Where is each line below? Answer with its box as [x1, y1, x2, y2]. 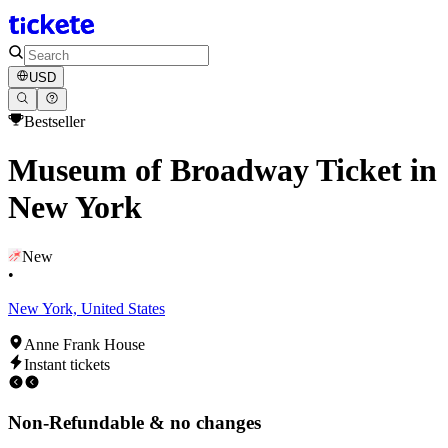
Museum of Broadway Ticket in [8, 152, 437, 189]
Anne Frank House [24, 335, 145, 353]
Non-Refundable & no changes [8, 412, 261, 434]
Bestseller [24, 112, 85, 130]
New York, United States [8, 299, 165, 317]
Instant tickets [24, 355, 110, 373]
